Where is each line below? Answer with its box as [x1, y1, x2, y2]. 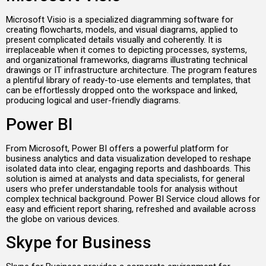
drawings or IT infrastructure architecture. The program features [6, 65, 257, 76]
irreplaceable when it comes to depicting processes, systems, [6, 45, 247, 56]
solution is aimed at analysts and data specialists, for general [6, 173, 245, 184]
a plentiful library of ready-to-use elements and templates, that [6, 75, 251, 86]
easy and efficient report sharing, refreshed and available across [6, 203, 256, 214]
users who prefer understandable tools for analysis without [6, 183, 237, 194]
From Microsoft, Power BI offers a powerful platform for [6, 142, 229, 154]
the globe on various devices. [6, 213, 119, 224]
